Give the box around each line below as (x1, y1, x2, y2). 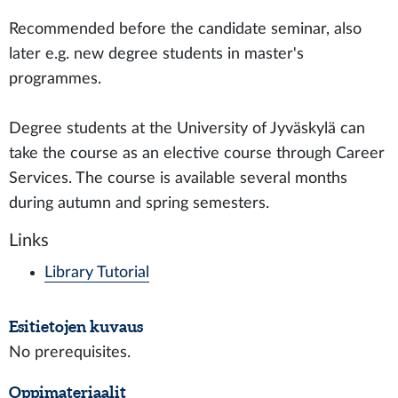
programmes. (9, 71, 101, 86)
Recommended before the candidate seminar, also (9, 21, 362, 36)
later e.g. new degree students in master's (9, 46, 304, 61)
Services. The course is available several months (9, 171, 347, 186)
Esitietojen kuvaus (9, 317, 143, 336)
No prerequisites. (9, 345, 131, 360)
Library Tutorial (44, 265, 149, 280)
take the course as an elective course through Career (9, 146, 385, 161)
